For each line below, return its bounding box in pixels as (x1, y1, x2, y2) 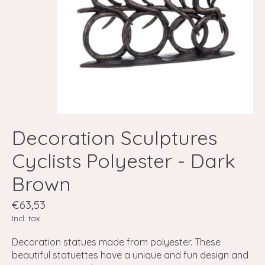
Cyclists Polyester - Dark (12, 148, 235, 173)
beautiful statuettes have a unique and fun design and (12, 249, 248, 261)
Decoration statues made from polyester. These (12, 236, 221, 248)
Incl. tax (12, 214, 40, 224)
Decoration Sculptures (12, 125, 217, 150)
